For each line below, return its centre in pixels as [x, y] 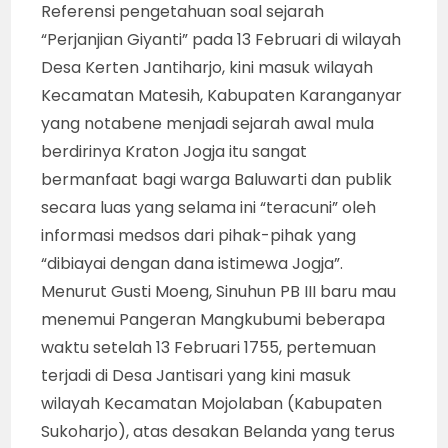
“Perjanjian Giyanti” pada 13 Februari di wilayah [221, 39]
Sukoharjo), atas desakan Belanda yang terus [218, 431]
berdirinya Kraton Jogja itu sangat [174, 151]
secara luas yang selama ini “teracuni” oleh [209, 207]
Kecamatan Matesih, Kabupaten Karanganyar [222, 95]
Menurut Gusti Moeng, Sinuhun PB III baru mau [219, 291]
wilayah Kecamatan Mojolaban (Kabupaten [212, 403]
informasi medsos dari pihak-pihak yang [199, 235]
